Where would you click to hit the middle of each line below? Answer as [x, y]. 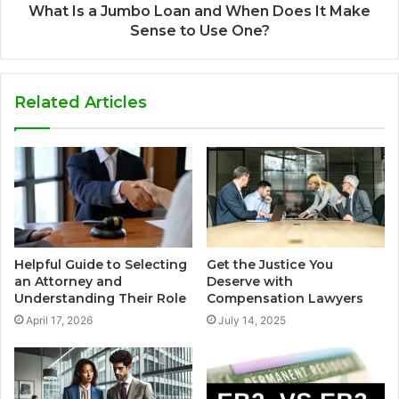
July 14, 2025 [252, 320]
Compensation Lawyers [285, 298]
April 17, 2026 [59, 320]
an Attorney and [68, 281]
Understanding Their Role [100, 298]
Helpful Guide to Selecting [101, 264]
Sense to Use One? [199, 31]
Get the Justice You [270, 264]
